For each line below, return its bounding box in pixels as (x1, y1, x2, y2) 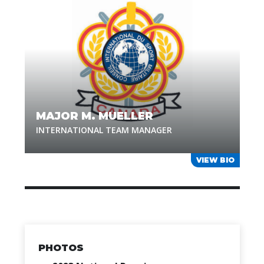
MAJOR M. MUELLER (35, 110, 153, 123)
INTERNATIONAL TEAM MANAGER (35, 124, 172, 136)
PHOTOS (38, 242, 84, 253)
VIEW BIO (196, 156, 235, 164)
